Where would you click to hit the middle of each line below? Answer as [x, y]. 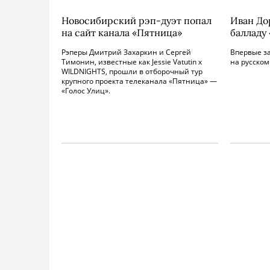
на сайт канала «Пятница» [122, 33]
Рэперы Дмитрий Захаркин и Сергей [126, 52]
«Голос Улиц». [86, 91]
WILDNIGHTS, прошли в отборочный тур [132, 71]
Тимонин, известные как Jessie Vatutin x [132, 62]
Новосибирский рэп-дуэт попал [137, 20]
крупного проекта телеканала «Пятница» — [139, 81]
